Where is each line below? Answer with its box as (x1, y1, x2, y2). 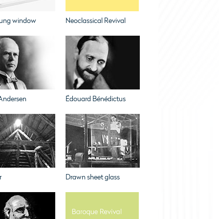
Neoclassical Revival (65, 17, 126, 25)
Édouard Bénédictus (65, 95, 126, 103)
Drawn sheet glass (65, 173, 120, 181)
